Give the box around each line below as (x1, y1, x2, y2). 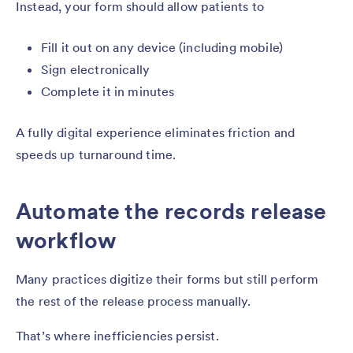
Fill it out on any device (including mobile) (41, 39, 284, 55)
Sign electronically (41, 61, 150, 77)
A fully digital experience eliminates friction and (16, 124, 295, 140)
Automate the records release (16, 196, 327, 225)
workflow (16, 225, 117, 255)
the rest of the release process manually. (16, 292, 251, 309)
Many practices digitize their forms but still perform (16, 270, 319, 287)
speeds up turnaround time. (16, 146, 176, 162)
